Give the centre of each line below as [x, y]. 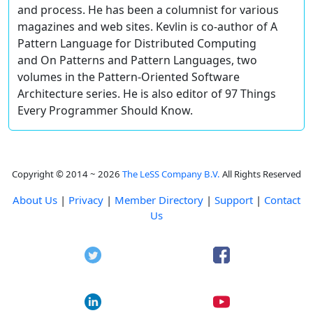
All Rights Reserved [261, 174]
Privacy [86, 200]
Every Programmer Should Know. [105, 110]
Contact [282, 200]
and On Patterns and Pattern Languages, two [137, 60]
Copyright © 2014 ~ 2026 [67, 174]
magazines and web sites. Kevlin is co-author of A [147, 27]
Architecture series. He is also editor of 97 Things [147, 94]
